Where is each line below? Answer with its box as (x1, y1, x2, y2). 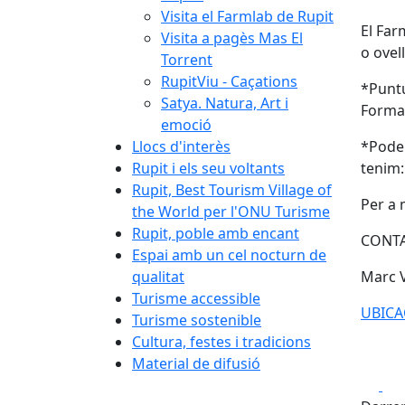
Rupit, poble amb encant (132, 223, 299, 243)
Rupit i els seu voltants (132, 158, 285, 178)
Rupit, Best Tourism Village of (132, 180, 332, 200)
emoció (161, 115, 212, 135)
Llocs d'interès (132, 137, 231, 156)
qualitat (132, 267, 184, 287)
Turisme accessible (132, 288, 260, 308)
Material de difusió (132, 353, 260, 373)
